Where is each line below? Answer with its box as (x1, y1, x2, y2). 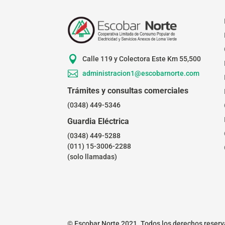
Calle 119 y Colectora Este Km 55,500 (82, 54, 201, 63)
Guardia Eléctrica (67, 116, 130, 126)
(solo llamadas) (67, 152, 118, 161)
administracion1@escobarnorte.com (82, 69, 199, 77)
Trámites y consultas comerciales (67, 85, 189, 95)
